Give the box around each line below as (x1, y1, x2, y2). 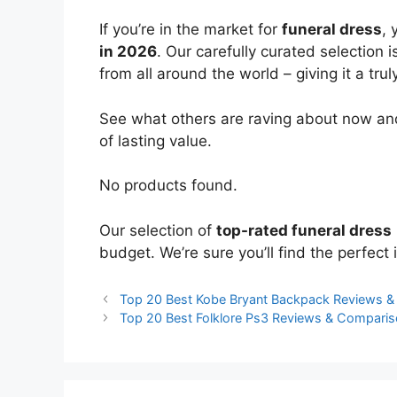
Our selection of (99, 221, 216, 239)
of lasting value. (99, 131, 212, 150)
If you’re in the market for (99, 20, 282, 39)
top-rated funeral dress (216, 221, 392, 239)
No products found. (99, 176, 237, 195)
